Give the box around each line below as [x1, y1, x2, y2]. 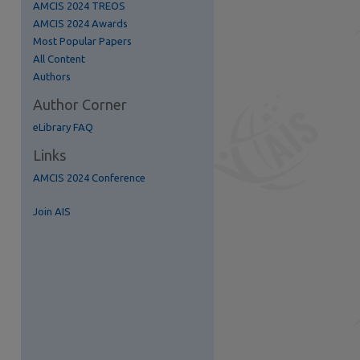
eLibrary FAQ [33, 121, 93, 133]
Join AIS [33, 206, 71, 217]
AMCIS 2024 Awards [33, 18, 128, 29]
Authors [33, 71, 71, 82]
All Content [33, 53, 85, 64]
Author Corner [33, 96, 127, 112]
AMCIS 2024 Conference [33, 172, 145, 183]
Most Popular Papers [33, 35, 132, 47]
